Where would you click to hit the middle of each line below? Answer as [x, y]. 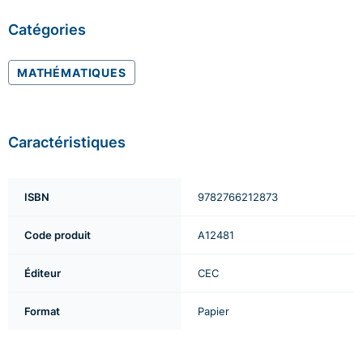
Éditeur [43, 273]
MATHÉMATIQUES [72, 73]
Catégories [47, 30]
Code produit [58, 235]
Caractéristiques [67, 142]
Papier [214, 312]
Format [42, 312]
